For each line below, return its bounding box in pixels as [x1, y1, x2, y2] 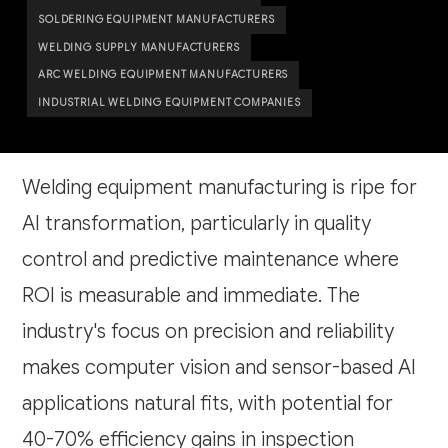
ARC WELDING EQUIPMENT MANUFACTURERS [38, 68, 289, 82]
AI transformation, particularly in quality [22, 211, 372, 237]
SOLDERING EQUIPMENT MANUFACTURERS [38, 13, 275, 27]
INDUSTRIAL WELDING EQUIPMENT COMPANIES [38, 95, 301, 109]
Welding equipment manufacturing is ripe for [22, 175, 418, 201]
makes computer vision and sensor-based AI [22, 355, 417, 381]
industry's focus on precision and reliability [22, 319, 395, 345]
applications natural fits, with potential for [22, 391, 394, 417]
